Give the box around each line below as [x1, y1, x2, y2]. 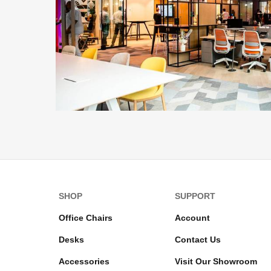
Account [175, 212, 211, 223]
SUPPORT [175, 191, 216, 201]
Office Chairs [59, 212, 113, 223]
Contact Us [175, 234, 221, 244]
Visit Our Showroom [175, 256, 258, 266]
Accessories [59, 256, 109, 266]
